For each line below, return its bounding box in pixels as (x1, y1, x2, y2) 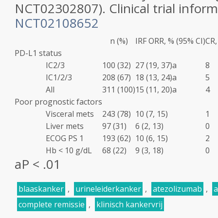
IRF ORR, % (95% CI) (135, 36, 205, 46)
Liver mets (15, 121, 84, 131)
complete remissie (18, 199, 85, 210)
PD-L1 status (15, 48, 62, 58)
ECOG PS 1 (15, 133, 84, 144)
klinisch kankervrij (96, 199, 163, 210)
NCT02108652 (15, 14, 99, 32)
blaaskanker (18, 183, 64, 194)
